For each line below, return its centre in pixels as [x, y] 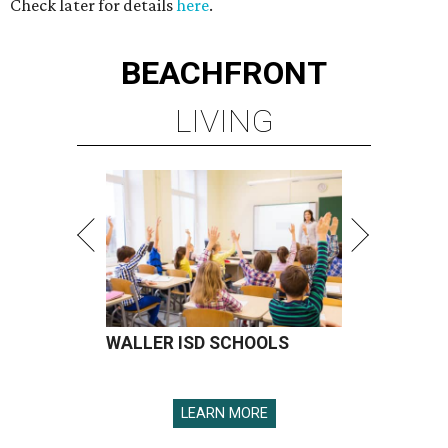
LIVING [224, 121]
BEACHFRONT [224, 73]
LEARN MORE [224, 414]
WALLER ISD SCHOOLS [197, 343]
